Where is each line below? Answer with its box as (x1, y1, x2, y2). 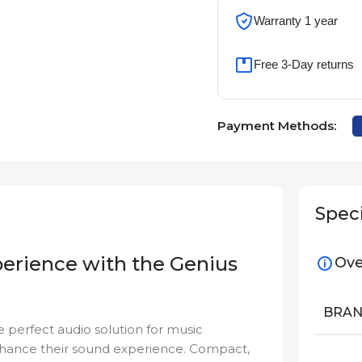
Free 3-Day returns (253, 57, 354, 72)
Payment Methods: (217, 118, 336, 134)
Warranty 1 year (253, 14, 338, 28)
